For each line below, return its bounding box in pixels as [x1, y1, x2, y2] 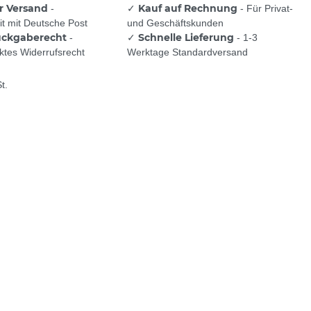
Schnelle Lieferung [138, 31, 234, 44]
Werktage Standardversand [127, 47, 248, 58]
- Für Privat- [237, 3, 293, 15]
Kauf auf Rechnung [138, 2, 237, 15]
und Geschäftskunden [127, 17, 224, 29]
